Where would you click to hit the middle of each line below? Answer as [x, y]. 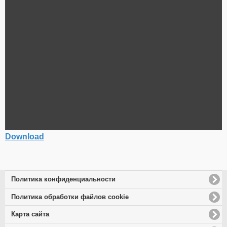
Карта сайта [30, 214]
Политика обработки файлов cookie [70, 197]
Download [25, 137]
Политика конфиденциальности [64, 179]
